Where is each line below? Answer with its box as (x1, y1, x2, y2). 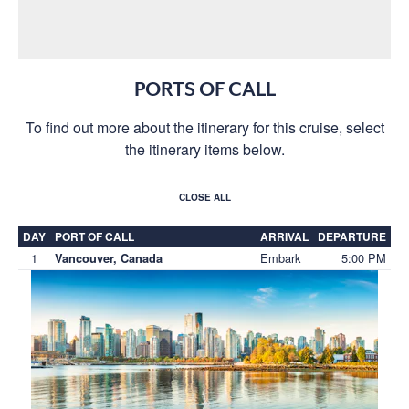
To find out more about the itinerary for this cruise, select (25, 116, 384, 138)
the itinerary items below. (124, 138, 285, 160)
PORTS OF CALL (133, 78, 276, 100)
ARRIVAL (260, 227, 309, 245)
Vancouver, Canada (55, 249, 163, 267)
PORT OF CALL (55, 227, 134, 245)
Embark (260, 248, 300, 267)
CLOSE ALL (178, 190, 231, 204)
